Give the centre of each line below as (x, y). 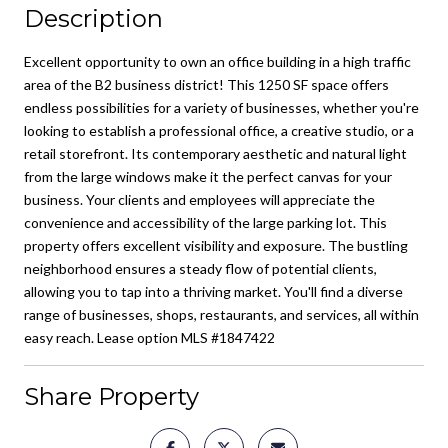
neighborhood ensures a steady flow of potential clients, (200, 268)
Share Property (111, 396)
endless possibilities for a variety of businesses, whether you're (221, 107)
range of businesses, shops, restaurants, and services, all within (221, 314)
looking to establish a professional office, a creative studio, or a (219, 130)
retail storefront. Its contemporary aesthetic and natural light (215, 153)
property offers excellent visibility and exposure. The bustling (216, 245)
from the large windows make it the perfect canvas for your (208, 176)
